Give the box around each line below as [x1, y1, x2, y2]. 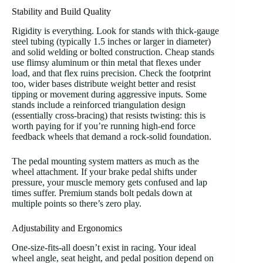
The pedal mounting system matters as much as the [12, 156, 199, 167]
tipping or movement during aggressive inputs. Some [12, 89, 207, 100]
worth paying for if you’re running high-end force [12, 121, 195, 131]
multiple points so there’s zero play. [12, 198, 141, 209]
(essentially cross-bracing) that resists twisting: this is [12, 110, 205, 121]
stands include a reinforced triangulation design [12, 100, 186, 110]
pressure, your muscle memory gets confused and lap [12, 177, 207, 188]
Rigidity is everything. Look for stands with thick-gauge [12, 26, 219, 36]
